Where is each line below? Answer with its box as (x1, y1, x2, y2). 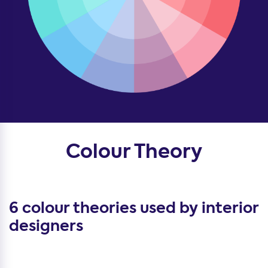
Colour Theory (66, 138, 202, 165)
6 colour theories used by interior (9, 197, 258, 218)
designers (9, 215, 83, 236)
